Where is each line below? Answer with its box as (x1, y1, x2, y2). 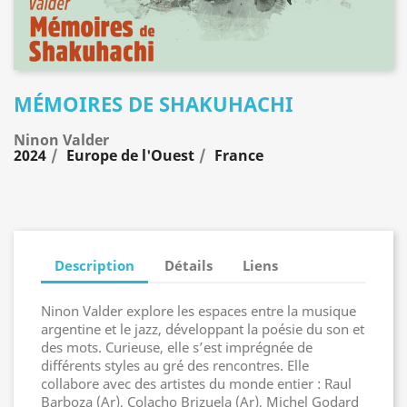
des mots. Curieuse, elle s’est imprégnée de (41, 338, 313, 356)
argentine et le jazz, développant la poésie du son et (41, 320, 364, 338)
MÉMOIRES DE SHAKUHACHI (14, 90, 293, 117)
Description (55, 255, 134, 274)
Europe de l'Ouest (66, 145, 194, 165)
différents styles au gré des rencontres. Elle (41, 356, 309, 374)
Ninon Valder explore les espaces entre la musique (41, 302, 356, 320)
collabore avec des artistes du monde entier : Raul (41, 374, 352, 392)
